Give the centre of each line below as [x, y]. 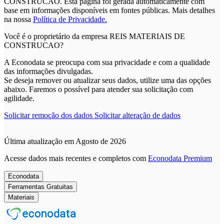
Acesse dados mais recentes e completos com [76, 158]
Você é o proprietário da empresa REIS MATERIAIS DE [94, 36]
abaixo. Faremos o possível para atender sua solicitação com [98, 89]
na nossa [18, 19]
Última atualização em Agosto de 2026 [65, 141]
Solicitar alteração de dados [137, 115]
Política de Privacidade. [70, 19]
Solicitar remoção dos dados [49, 115]
